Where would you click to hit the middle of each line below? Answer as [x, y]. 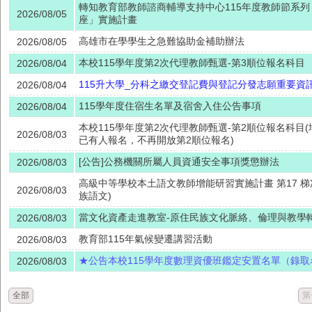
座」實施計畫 [108, 20]
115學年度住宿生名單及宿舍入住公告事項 [170, 106]
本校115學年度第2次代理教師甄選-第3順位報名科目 [192, 63]
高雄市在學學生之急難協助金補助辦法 [162, 41]
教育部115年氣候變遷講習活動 [146, 239]
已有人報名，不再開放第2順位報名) [156, 140]
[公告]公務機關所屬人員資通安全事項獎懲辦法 [179, 162]
